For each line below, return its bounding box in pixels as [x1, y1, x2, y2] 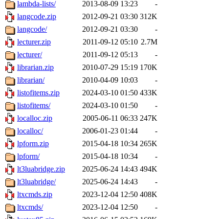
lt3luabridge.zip [17, 165, 65, 174]
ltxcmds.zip [17, 190, 52, 199]
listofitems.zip [17, 88, 60, 97]
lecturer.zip [17, 38, 51, 46]
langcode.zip [17, 12, 56, 21]
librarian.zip [17, 63, 54, 72]
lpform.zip [17, 139, 49, 148]
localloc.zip [17, 114, 52, 123]
